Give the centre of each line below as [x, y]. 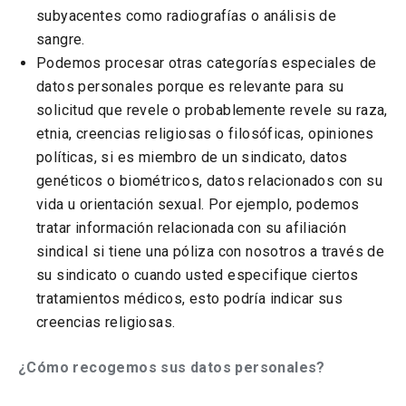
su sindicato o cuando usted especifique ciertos [198, 275]
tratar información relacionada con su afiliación [192, 228]
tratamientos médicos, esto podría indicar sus [189, 299]
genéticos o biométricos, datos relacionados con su [209, 181]
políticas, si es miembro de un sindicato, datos [192, 157]
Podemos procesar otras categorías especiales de [207, 63]
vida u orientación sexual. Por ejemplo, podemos [198, 204]
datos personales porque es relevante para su [190, 87]
